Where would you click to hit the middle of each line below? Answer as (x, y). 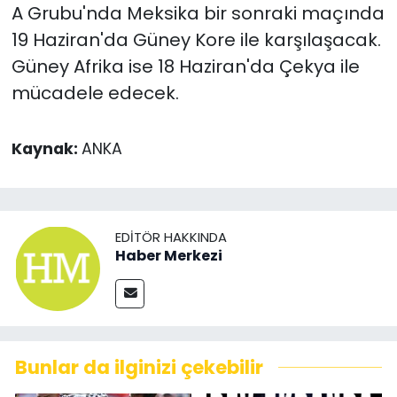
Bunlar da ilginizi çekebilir (139, 367)
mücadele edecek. (95, 93)
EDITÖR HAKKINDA (171, 237)
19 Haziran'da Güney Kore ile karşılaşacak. (196, 40)
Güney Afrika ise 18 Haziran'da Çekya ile (185, 67)
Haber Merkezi (169, 256)
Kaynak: (46, 149)
